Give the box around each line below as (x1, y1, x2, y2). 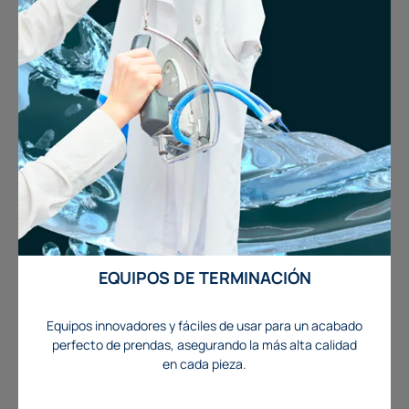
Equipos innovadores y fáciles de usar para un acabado (47, 317, 362, 335)
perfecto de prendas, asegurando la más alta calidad (52, 336, 357, 354)
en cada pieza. (163, 355, 246, 373)
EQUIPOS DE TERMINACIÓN (98, 267, 311, 289)
